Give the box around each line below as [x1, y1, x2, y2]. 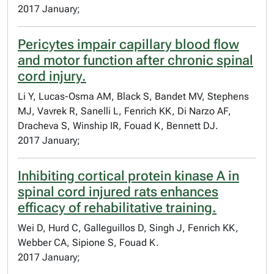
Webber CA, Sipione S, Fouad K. [18, 237, 159, 248]
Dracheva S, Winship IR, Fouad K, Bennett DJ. [18, 120, 218, 131]
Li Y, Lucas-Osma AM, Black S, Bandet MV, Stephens [18, 91, 249, 102]
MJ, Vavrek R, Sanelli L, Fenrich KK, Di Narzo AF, [18, 105, 231, 117]
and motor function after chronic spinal [18, 53, 253, 68]
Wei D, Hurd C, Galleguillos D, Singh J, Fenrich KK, [18, 222, 239, 234]
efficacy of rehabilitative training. [18, 200, 217, 215]
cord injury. [18, 68, 86, 84]
